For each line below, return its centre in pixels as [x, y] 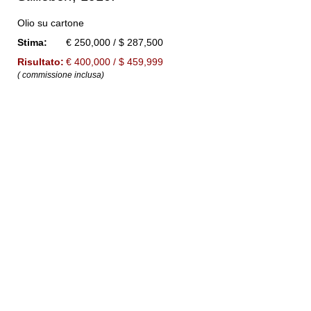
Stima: [33, 42]
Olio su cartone [51, 23]
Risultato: [41, 62]
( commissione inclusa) [61, 75]
